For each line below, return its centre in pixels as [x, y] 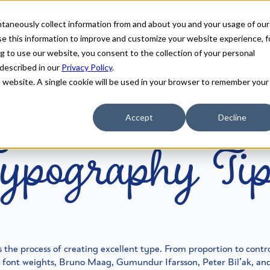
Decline [232, 118]
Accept [139, 118]
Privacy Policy [87, 67]
